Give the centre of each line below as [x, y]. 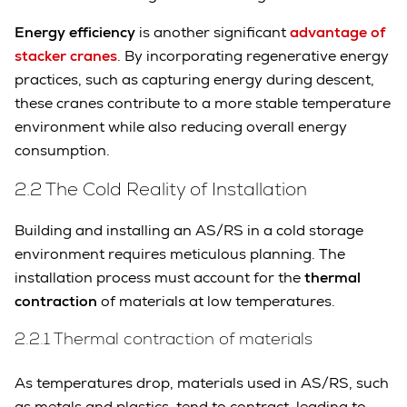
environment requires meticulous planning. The [180, 254]
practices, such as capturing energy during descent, [194, 80]
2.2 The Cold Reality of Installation [161, 189]
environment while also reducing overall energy [181, 127]
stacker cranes [66, 56]
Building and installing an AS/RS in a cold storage [189, 231]
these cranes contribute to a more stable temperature [203, 104]
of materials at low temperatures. [218, 302]
